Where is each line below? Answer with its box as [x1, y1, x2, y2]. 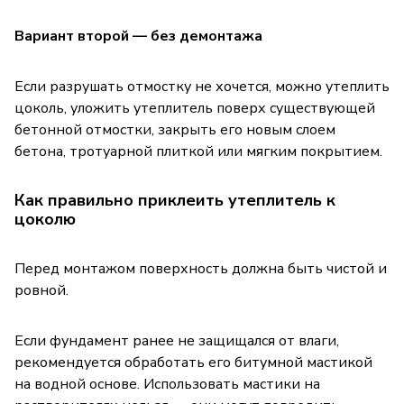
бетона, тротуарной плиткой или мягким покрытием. [14, 141, 382, 161]
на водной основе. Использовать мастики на [14, 373, 320, 394]
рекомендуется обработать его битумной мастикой [14, 352, 372, 372]
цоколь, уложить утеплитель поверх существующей [14, 97, 375, 118]
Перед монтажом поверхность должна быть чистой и [14, 258, 387, 279]
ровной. [14, 280, 69, 300]
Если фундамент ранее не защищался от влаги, [14, 330, 339, 351]
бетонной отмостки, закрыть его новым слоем [14, 119, 335, 140]
